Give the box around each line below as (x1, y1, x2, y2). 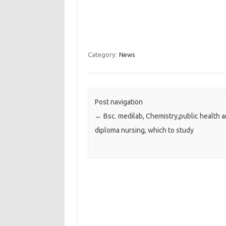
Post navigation (94, 98, 143, 106)
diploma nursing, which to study (94, 126, 194, 135)
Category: (87, 51, 118, 58)
